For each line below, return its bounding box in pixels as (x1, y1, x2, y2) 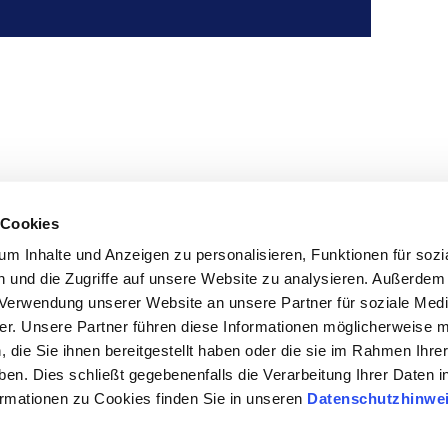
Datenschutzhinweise (184, 415, 333, 435)
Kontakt (363, 415, 419, 435)
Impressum (76, 415, 154, 435)
